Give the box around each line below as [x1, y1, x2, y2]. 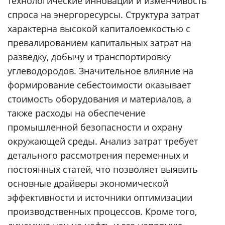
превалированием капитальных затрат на [8, 37, 191, 49]
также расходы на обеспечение [8, 107, 146, 120]
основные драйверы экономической [8, 177, 168, 190]
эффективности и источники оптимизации [8, 191, 192, 204]
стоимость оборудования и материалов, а [8, 93, 191, 105]
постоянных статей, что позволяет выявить [8, 163, 198, 176]
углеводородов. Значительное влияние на [8, 65, 193, 77]
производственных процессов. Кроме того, [8, 205, 197, 218]
